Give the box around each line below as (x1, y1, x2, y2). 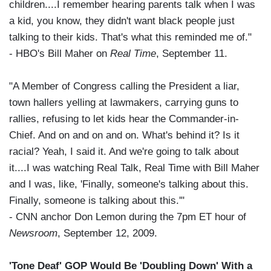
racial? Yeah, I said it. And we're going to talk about (9, 146, 239, 158)
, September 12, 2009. (57, 227, 157, 240)
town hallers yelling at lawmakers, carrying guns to (9, 97, 238, 109)
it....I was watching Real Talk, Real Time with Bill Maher (9, 162, 260, 174)
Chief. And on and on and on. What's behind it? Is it (9, 129, 240, 142)
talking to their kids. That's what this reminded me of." (9, 31, 252, 44)
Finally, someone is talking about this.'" (9, 195, 184, 207)
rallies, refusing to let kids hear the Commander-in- (9, 113, 239, 125)
